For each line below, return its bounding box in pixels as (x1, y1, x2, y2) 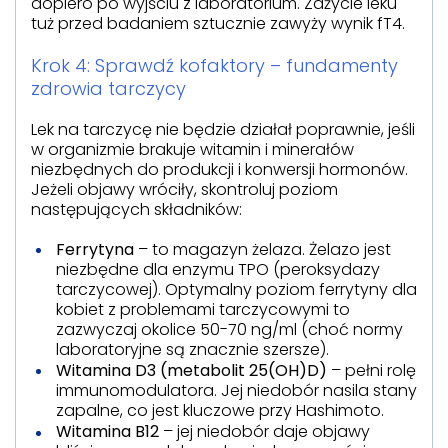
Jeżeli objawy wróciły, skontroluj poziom (31, 177, 338, 201)
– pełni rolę (327, 358, 416, 382)
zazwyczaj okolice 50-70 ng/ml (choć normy (56, 317, 403, 341)
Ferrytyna (56, 237, 134, 261)
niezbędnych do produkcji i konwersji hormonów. (31, 157, 408, 181)
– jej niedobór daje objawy (159, 420, 370, 444)
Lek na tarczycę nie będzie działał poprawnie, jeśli (31, 117, 415, 141)
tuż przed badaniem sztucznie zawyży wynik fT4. (31, 11, 405, 35)
